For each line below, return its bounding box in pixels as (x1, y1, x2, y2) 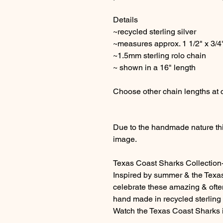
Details (113, 15, 138, 24)
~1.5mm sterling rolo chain (113, 51, 206, 60)
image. (113, 134, 137, 144)
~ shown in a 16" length (113, 63, 196, 72)
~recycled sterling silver (113, 27, 196, 36)
